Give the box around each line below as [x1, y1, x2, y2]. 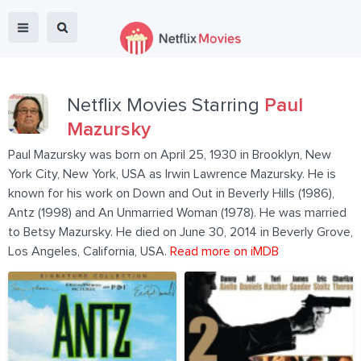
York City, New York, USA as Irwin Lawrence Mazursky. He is [8, 168, 336, 180]
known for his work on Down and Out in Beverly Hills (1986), [8, 187, 334, 200]
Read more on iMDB [170, 245, 279, 258]
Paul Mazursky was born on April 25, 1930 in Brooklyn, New [8, 148, 331, 161]
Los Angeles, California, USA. [8, 245, 170, 258]
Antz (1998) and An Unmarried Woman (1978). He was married [8, 206, 346, 219]
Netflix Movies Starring [67, 96, 264, 115]
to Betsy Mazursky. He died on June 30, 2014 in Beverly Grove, [8, 226, 353, 239]
